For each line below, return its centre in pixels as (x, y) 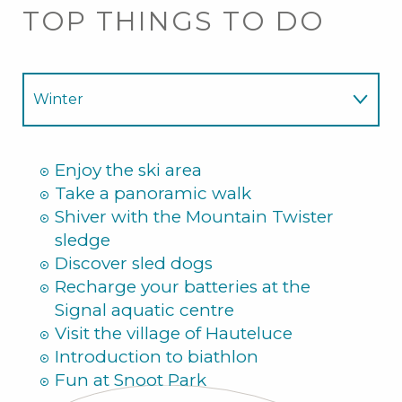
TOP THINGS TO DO (174, 22)
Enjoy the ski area (128, 170)
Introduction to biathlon (157, 357)
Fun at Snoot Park (131, 380)
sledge (83, 240)
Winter (58, 100)
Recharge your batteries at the (183, 287)
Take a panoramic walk (153, 194)
